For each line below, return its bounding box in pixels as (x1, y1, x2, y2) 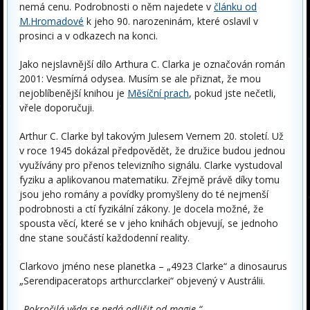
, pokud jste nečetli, (189, 86, 276, 100)
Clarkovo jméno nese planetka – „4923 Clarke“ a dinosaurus (19, 259, 287, 273)
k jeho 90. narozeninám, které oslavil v (84, 15, 258, 28)
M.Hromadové (19, 15, 84, 28)
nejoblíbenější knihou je (19, 86, 127, 100)
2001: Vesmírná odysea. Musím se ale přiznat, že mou (19, 72, 261, 85)
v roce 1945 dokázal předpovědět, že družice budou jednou (19, 144, 285, 157)
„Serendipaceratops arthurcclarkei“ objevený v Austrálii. (19, 274, 265, 287)
